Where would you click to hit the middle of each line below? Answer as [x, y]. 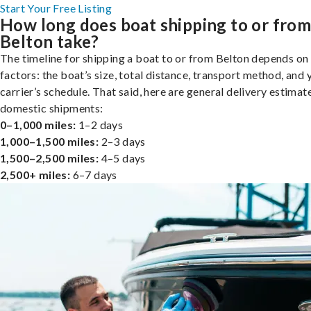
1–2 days [100, 124]
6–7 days [94, 174]
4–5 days [122, 158]
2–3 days [122, 141]
